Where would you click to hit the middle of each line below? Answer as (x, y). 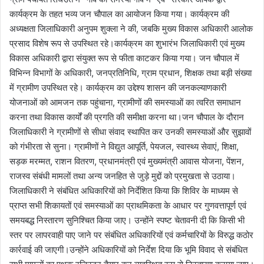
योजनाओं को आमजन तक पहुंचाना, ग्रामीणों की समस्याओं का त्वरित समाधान (125, 102)
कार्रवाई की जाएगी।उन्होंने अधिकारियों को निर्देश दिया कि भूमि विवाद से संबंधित (128, 249)
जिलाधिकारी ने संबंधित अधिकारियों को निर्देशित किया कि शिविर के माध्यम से (124, 190)
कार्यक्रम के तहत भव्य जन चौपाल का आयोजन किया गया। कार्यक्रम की (119, 14)
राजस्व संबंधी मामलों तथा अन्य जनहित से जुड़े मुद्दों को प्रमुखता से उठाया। (123, 176)
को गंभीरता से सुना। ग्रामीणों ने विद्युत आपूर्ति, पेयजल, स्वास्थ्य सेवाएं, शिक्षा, (124, 146)
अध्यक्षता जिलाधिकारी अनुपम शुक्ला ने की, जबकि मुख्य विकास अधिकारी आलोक (131, 28)
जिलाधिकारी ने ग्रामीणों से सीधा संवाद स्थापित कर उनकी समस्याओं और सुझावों (130, 131)
